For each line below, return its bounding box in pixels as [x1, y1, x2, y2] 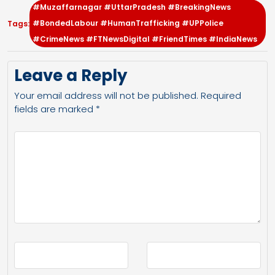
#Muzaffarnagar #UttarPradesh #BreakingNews [33, 2, 231, 12]
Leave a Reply [14, 64, 127, 87]
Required [201, 89, 241, 102]
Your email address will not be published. [14, 89, 198, 102]
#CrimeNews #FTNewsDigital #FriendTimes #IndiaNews [33, 34, 257, 44]
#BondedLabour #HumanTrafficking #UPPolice [33, 18, 223, 28]
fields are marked [14, 103, 96, 115]
